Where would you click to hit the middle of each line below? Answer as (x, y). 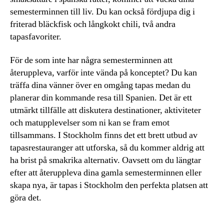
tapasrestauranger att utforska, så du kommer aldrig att (107, 148)
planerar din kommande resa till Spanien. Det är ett (101, 98)
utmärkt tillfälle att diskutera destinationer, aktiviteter (105, 110)
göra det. (26, 198)
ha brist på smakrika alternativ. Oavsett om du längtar (105, 160)
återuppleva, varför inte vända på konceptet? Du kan (103, 73)
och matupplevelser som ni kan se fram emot (90, 123)
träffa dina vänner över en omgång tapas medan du (100, 85)
